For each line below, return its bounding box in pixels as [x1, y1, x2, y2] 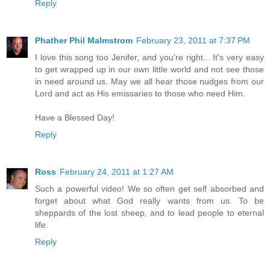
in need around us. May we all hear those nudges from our [35, 76, 264, 86]
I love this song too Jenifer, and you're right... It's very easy [35, 52, 264, 62]
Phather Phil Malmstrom [35, 35, 133, 45]
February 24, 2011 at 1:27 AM [60, 166, 174, 177]
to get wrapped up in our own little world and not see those [35, 64, 264, 74]
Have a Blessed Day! [35, 112, 115, 122]
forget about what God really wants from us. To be [35, 195, 264, 206]
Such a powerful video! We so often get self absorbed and [35, 183, 264, 193]
